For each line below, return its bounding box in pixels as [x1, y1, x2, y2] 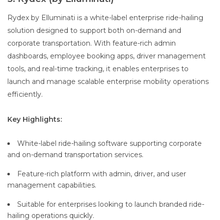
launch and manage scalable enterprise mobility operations [7, 77, 209, 86]
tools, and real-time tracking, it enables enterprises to [7, 64, 189, 74]
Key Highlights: [7, 115, 62, 124]
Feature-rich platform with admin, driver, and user [17, 169, 186, 179]
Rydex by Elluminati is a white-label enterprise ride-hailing [7, 13, 203, 23]
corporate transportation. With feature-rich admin [7, 39, 176, 48]
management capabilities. [7, 181, 96, 190]
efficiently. [7, 90, 43, 99]
